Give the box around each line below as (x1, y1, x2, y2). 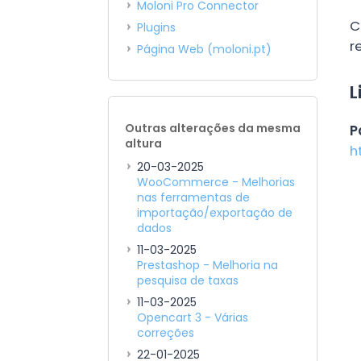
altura (125, 135, 163, 151)
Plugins (137, 19, 176, 35)
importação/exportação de (137, 205, 293, 221)
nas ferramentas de (137, 189, 251, 205)
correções (137, 325, 195, 341)
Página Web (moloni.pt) (137, 41, 272, 57)
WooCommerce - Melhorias (137, 174, 296, 190)
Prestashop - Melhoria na (137, 257, 279, 273)
